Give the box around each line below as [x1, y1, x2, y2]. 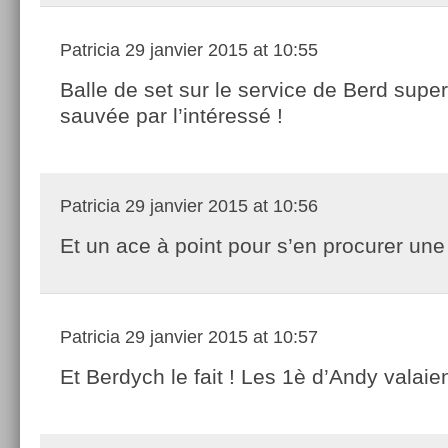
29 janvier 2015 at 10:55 [120, 39, 318, 60]
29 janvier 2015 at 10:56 [120, 195, 318, 216]
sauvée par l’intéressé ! [60, 103, 283, 127]
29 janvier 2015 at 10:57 [120, 326, 318, 347]
